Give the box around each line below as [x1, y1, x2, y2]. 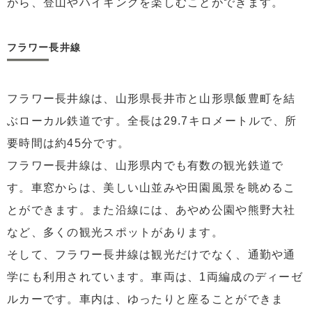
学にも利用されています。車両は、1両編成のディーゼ [7, 270, 303, 283]
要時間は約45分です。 [7, 136, 130, 149]
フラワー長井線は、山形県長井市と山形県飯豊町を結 [7, 92, 296, 104]
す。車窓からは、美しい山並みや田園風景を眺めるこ [7, 181, 296, 194]
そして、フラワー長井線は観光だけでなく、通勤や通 [7, 248, 296, 260]
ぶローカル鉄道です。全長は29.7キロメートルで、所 [7, 114, 297, 127]
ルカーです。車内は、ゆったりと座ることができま [7, 292, 284, 305]
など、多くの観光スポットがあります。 [7, 226, 224, 238]
